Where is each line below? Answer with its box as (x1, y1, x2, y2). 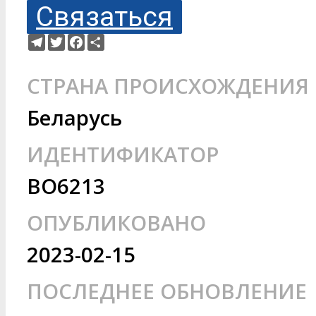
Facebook (85, 33, 128, 45)
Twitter (65, 33, 97, 45)
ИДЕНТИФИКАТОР (27, 140, 219, 169)
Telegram (45, 33, 87, 45)
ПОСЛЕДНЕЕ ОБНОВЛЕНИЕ (27, 277, 307, 305)
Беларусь (27, 104, 122, 132)
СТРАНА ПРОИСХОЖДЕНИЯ (27, 72, 309, 100)
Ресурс (104, 33, 137, 45)
